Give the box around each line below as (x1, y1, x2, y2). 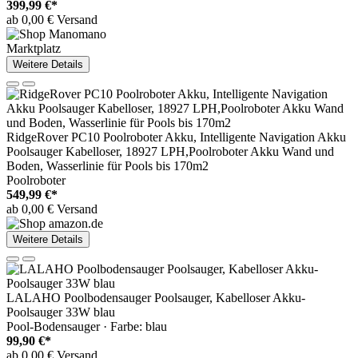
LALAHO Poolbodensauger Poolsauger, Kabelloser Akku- (6, 291, 305, 305)
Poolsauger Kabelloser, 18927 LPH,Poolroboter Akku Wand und (6, 145, 334, 159)
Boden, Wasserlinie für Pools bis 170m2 (6, 159, 209, 173)
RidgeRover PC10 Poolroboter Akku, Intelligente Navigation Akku (6, 130, 346, 145)
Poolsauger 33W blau (6, 305, 115, 320)
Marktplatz (6, 42, 61, 56)
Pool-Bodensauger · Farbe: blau (6, 320, 167, 334)
